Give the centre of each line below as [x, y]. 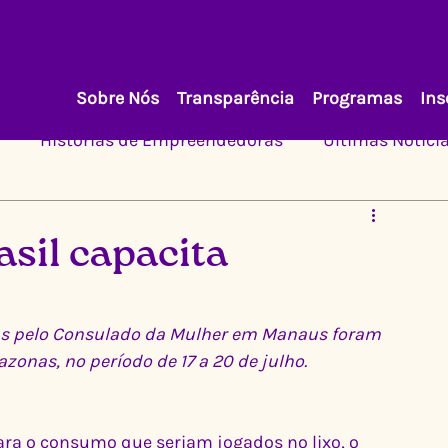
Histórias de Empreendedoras [161, 139]
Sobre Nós [117, 97]
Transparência [235, 97]
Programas [356, 97]
